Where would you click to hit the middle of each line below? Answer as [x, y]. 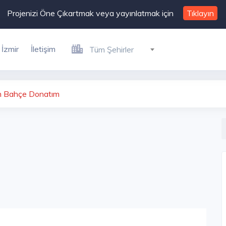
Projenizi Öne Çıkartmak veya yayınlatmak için [90, 13]
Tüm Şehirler [111, 49]
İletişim [43, 49]
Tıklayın [200, 13]
